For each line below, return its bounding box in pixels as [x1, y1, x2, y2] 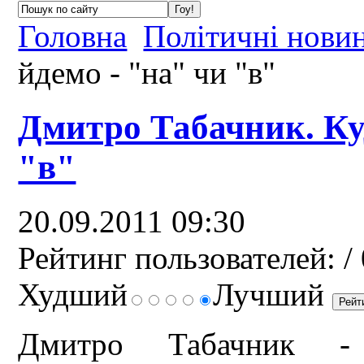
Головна [18, 18, 128, 54]
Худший [18, 276, 128, 312]
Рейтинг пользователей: [18, 240, 336, 275]
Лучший [213, 276, 333, 312]
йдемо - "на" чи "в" [18, 54, 276, 90]
